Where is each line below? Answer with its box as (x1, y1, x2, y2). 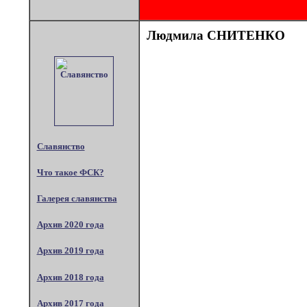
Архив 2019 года (36, 245, 104, 256)
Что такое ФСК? (36, 167, 104, 177)
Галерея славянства (36, 193, 117, 204)
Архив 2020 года (36, 219, 104, 230)
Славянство (36, 140, 85, 151)
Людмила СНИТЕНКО (146, 28, 285, 43)
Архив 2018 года (36, 271, 104, 282)
